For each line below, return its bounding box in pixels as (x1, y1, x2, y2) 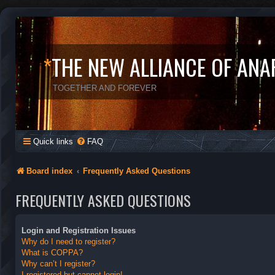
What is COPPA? (21, 247, 83, 257)
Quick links (33, 137, 73, 146)
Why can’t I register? (21, 258, 95, 268)
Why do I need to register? (21, 236, 115, 246)
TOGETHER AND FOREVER (53, 83, 157, 93)
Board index (26, 166, 72, 176)
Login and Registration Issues (21, 225, 136, 235)
